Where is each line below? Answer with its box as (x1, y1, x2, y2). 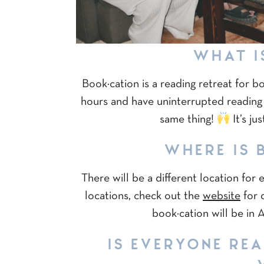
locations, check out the (85, 190, 203, 202)
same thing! (159, 114, 217, 125)
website (203, 190, 240, 202)
